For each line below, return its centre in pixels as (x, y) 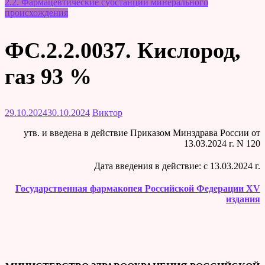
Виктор (107, 113)
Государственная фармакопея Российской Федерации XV (138, 189)
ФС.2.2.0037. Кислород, (123, 50)
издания (243, 199)
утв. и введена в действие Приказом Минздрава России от (142, 133)
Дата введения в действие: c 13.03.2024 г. (177, 166)
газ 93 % (48, 76)
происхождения (36, 13)
